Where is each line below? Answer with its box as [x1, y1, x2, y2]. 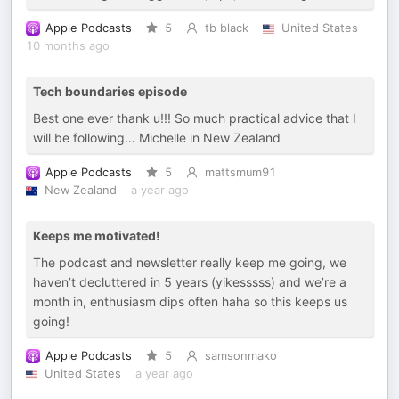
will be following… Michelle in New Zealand [33, 130, 281, 145]
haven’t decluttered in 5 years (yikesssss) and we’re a [33, 274, 346, 289]
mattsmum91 [204, 166, 276, 179]
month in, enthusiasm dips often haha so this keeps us [33, 294, 347, 309]
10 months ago [26, 39, 110, 53]
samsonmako [204, 349, 277, 362]
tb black [204, 21, 248, 35]
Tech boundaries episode [33, 84, 187, 99]
